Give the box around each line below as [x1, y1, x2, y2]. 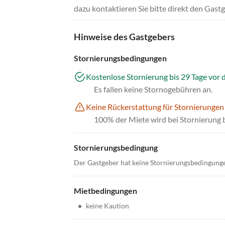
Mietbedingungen [74, 186, 137, 196]
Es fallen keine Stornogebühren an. [94, 84, 212, 94]
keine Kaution [86, 201, 129, 210]
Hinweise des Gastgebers [74, 31, 175, 43]
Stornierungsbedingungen [74, 53, 167, 63]
